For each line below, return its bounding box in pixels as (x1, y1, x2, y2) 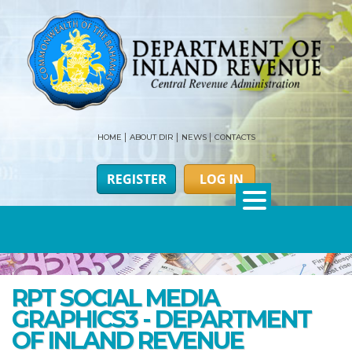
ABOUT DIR (129, 132, 174, 143)
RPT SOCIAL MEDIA (12, 284, 219, 313)
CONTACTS (214, 132, 255, 143)
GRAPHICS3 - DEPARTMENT (12, 305, 311, 335)
